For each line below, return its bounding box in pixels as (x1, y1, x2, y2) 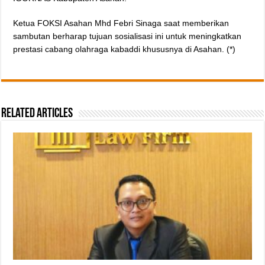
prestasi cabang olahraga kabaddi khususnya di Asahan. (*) (13, 44, 236, 54)
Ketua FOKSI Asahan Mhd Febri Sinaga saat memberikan (13, 18, 230, 28)
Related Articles (1, 106, 73, 121)
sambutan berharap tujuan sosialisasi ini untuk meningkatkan (13, 31, 242, 41)
